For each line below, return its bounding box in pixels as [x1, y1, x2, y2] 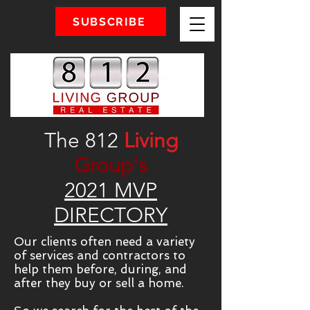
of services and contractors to [14, 248, 185, 262]
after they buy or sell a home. [14, 276, 184, 290]
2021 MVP [64, 178, 157, 203]
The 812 [44, 128, 124, 153]
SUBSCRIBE [73, 15, 146, 28]
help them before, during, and [14, 262, 187, 276]
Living [123, 128, 178, 153]
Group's [74, 153, 147, 178]
